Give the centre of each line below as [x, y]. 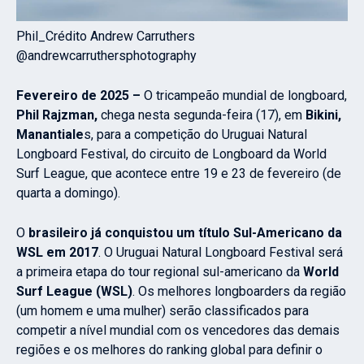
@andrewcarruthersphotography [106, 56]
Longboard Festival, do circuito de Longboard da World [171, 154]
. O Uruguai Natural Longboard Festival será [221, 253]
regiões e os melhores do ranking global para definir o [169, 350]
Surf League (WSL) [74, 292]
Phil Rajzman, [57, 115]
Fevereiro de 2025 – [78, 96]
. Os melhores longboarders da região [239, 292]
